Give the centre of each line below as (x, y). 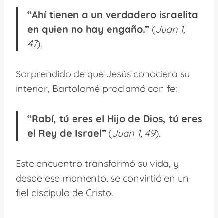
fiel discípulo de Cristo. (64, 192)
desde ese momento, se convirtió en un (102, 178)
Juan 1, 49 (134, 133)
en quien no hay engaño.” (88, 29)
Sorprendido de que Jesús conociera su (103, 73)
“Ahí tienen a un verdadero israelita (113, 14)
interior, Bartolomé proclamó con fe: (96, 88)
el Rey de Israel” (67, 133)
